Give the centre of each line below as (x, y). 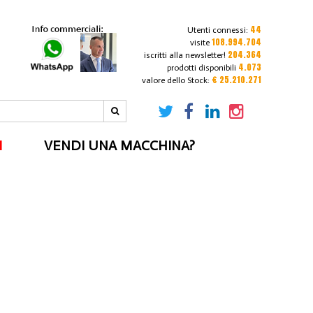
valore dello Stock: (176, 80)
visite (201, 43)
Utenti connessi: (218, 30)
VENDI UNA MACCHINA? (120, 146)
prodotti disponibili (201, 68)
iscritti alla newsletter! (184, 55)
